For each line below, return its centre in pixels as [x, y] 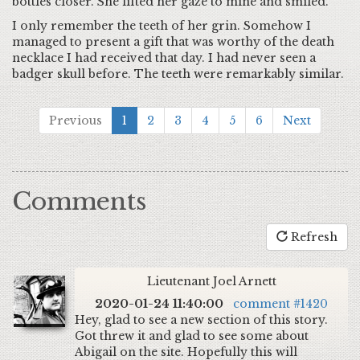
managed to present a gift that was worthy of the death [173, 42]
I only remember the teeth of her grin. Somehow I [162, 26]
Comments [79, 201]
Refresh [313, 237]
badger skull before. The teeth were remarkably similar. [178, 74]
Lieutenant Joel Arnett [211, 281]
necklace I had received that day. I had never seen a [164, 58]
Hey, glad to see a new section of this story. [201, 320]
